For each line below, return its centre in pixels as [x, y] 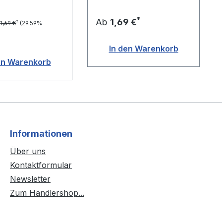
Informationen [41, 134]
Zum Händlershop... [47, 193]
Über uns [28, 151]
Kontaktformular [41, 165]
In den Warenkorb [143, 49]
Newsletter [30, 179]
